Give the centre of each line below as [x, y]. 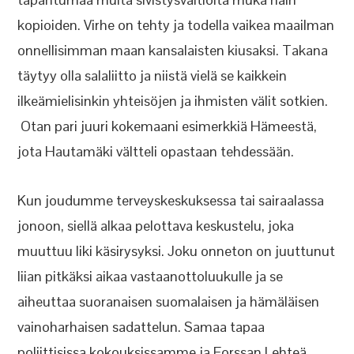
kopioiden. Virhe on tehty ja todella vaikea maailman [176, 25]
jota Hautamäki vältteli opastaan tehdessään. [156, 151]
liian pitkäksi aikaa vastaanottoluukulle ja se [151, 276]
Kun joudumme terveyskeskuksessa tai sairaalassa [171, 200]
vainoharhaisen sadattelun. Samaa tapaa [141, 327]
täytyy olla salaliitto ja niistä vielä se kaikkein [153, 75]
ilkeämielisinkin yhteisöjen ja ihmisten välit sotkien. [173, 101]
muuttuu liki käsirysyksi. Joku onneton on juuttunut [177, 251]
